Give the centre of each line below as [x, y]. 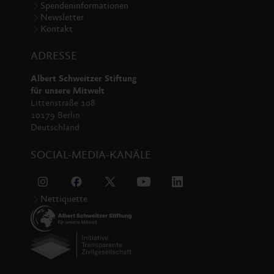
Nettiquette [64, 199]
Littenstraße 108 [63, 103]
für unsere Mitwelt [68, 91]
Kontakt [57, 29]
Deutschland [55, 128]
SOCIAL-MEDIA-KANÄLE [91, 156]
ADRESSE [54, 57]
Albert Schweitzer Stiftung [84, 79]
